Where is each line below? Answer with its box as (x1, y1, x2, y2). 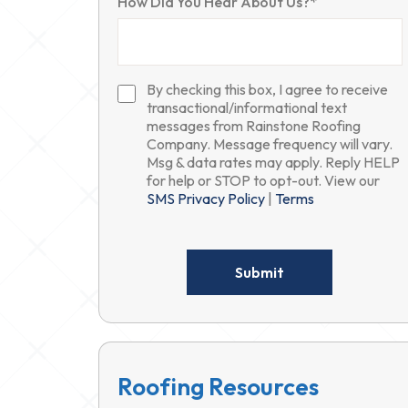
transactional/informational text (147, 98, 347, 117)
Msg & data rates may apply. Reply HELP (147, 153, 400, 171)
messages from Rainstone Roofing (147, 117, 361, 135)
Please (114, 221, 158, 240)
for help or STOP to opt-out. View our (147, 171, 380, 189)
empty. (114, 294, 159, 312)
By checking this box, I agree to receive (147, 80, 388, 98)
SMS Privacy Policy (147, 189, 265, 208)
